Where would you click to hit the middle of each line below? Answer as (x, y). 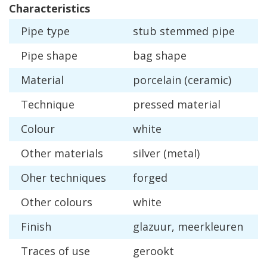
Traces (38, 251)
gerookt (153, 251)
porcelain (157, 80)
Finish (36, 227)
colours (73, 202)
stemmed (184, 31)
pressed (153, 105)
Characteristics (49, 9)
